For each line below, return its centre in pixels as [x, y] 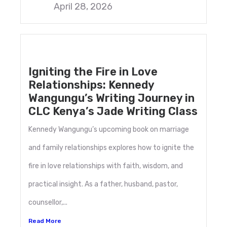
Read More [45, 221]
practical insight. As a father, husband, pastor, [103, 184]
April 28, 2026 [83, 7]
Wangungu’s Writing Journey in [111, 98]
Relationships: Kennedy [91, 85]
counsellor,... [48, 203]
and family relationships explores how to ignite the [111, 148]
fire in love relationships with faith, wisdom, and [106, 166]
